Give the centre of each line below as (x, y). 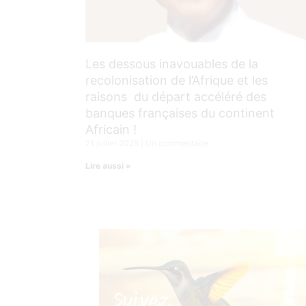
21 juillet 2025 (113, 143)
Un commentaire (176, 143)
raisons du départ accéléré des (176, 96)
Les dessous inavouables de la (172, 64)
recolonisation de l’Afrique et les (177, 80)
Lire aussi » (108, 165)
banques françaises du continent (180, 113)
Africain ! (111, 129)
